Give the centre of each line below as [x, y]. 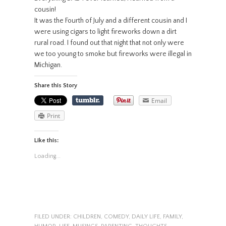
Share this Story [55, 85]
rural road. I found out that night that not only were [109, 43]
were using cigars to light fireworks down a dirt [105, 32]
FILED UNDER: [53, 216]
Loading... [47, 156]
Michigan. [48, 65]
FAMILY [172, 216]
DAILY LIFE [146, 216]
